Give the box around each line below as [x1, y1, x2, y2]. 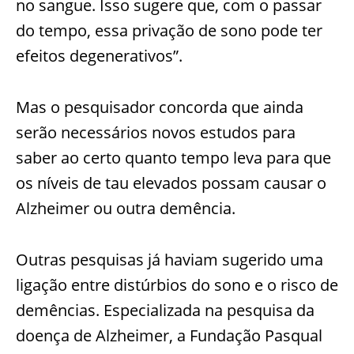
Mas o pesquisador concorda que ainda [16, 96, 303, 118]
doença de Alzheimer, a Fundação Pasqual [16, 324, 322, 346]
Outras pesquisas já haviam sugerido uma [16, 248, 323, 270]
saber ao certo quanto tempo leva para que [16, 146, 331, 168]
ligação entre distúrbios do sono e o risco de [16, 273, 338, 296]
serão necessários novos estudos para [16, 121, 296, 143]
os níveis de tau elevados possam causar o [16, 171, 326, 194]
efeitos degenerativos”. [16, 44, 183, 66]
